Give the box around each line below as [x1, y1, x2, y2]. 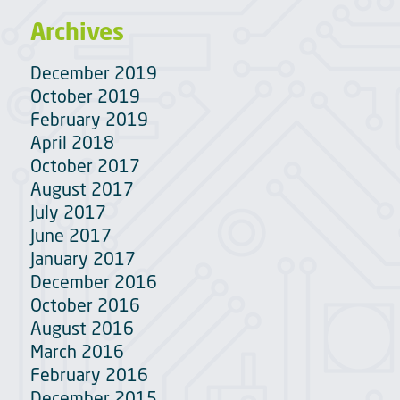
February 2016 [29, 362, 148, 387]
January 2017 [29, 246, 136, 271]
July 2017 [29, 199, 106, 224]
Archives [29, 15, 124, 46]
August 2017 [29, 176, 134, 201]
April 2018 [29, 129, 114, 154]
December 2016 [29, 269, 157, 294]
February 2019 [29, 106, 148, 131]
